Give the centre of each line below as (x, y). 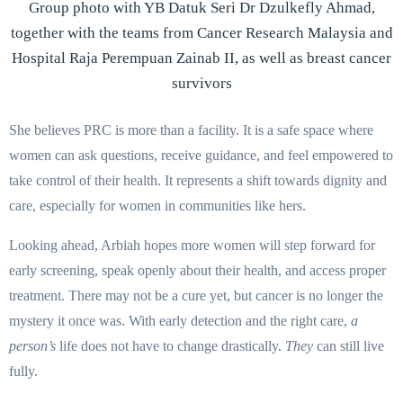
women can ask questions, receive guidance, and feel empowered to (201, 156)
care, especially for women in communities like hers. (157, 206)
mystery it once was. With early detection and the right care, (180, 321)
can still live (349, 346)
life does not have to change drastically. (170, 346)
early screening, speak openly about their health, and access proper (197, 271)
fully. (23, 372)
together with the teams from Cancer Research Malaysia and (201, 33)
